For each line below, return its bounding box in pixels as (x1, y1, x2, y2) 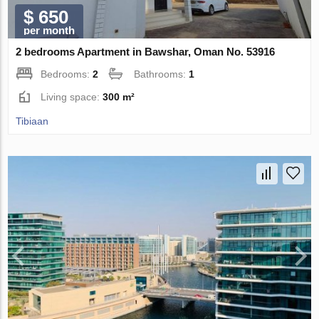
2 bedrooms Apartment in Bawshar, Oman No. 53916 (16, 46, 276, 58)
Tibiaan (16, 115, 49, 127)
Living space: (41, 91, 103, 103)
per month (23, 24, 75, 37)
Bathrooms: (134, 68, 189, 80)
